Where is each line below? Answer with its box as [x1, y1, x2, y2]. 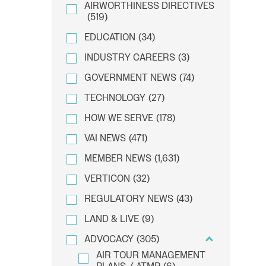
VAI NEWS [84, 131, 126, 144]
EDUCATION [84, 30, 135, 43]
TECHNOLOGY [84, 91, 145, 104]
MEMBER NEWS [84, 151, 151, 164]
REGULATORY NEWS [84, 192, 173, 205]
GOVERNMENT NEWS [84, 71, 176, 84]
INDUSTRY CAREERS [84, 50, 175, 64]
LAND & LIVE [84, 212, 139, 225]
